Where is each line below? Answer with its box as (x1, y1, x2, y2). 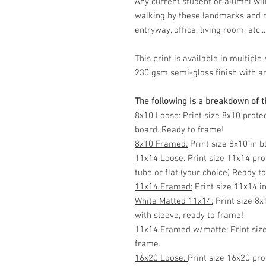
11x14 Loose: (135, 153, 185, 164)
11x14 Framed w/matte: (135, 224, 228, 235)
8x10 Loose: (135, 110, 180, 121)
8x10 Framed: (135, 138, 188, 150)
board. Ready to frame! (135, 124, 224, 135)
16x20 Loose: (135, 252, 188, 264)
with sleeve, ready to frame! (135, 210, 243, 221)
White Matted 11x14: (135, 195, 213, 207)
